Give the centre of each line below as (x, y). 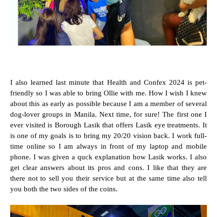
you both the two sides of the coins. (64, 188)
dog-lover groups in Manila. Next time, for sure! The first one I (108, 114)
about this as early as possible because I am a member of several (108, 103)
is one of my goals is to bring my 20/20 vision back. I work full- (108, 135)
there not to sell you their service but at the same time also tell (108, 178)
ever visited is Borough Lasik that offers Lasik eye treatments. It (108, 124)
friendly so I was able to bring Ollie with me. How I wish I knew (108, 93)
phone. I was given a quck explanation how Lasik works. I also (108, 156)
